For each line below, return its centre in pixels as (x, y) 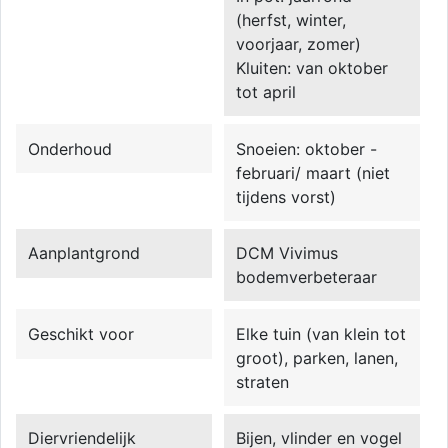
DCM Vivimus (287, 253)
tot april (266, 91)
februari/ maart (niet (313, 172)
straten (263, 381)
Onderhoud (70, 148)
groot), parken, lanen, (317, 357)
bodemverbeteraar (307, 277)
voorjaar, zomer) (299, 43)
